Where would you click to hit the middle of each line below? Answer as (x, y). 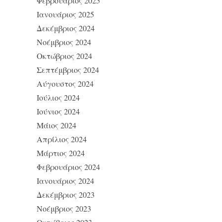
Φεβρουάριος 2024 (68, 167)
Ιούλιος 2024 (58, 97)
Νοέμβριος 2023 (64, 208)
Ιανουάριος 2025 (65, 14)
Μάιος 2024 (56, 125)
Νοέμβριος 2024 (64, 42)
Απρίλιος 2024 (62, 139)
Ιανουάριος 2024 (65, 181)
